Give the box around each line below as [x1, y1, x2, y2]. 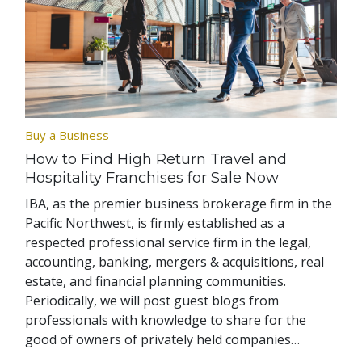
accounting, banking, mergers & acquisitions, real [25, 253, 325, 271]
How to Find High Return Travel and [25, 150, 288, 169]
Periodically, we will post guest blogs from [25, 292, 280, 310]
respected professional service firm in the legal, [25, 234, 312, 252]
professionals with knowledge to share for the [25, 311, 307, 330]
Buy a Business [25, 127, 110, 144]
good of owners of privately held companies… [25, 330, 301, 349]
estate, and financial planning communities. [25, 272, 290, 291]
